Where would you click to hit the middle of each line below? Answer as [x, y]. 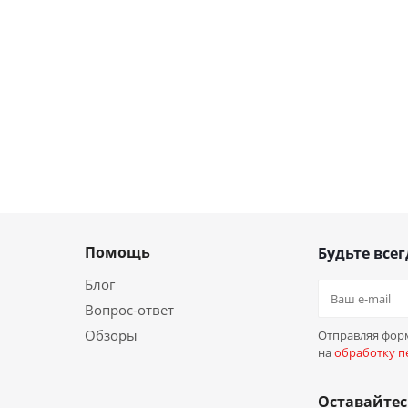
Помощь [117, 252]
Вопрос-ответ [129, 310]
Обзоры [111, 335]
